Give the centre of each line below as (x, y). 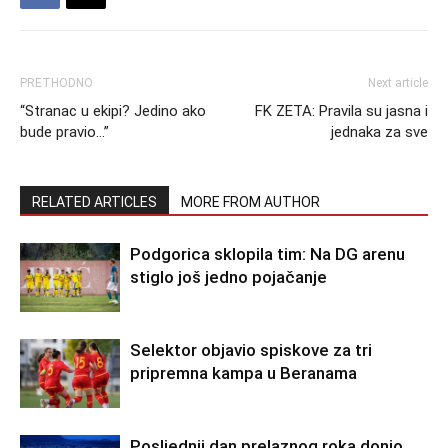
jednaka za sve (379, 132)
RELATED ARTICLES (94, 202)
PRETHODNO (56, 83)
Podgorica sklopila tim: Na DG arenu (267, 254)
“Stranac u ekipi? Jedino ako (113, 111)
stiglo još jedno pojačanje (228, 277)
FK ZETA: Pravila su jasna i (341, 111)
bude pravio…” (64, 132)
